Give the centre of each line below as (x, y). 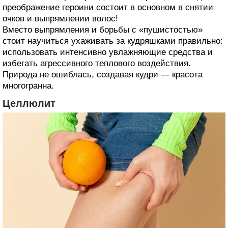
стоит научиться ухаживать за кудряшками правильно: (113, 41)
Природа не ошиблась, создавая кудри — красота (103, 74)
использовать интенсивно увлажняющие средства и (108, 52)
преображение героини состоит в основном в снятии (108, 7)
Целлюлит (29, 103)
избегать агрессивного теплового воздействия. (97, 63)
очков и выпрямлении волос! (60, 18)
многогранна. (28, 85)
